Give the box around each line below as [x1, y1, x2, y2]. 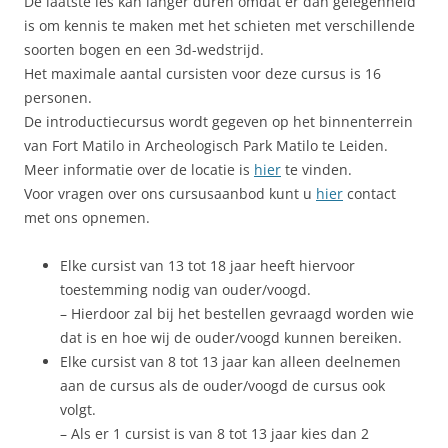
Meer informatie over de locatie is [24, 160, 254, 180]
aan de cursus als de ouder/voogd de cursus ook [60, 376, 385, 396]
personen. [24, 88, 92, 108]
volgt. [60, 400, 96, 420]
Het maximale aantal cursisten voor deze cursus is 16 [24, 64, 381, 84]
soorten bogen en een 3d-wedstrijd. [24, 40, 264, 60]
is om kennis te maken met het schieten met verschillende [24, 16, 415, 36]
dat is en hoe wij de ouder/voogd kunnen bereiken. [60, 328, 402, 348]
